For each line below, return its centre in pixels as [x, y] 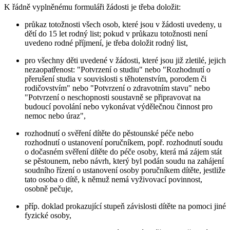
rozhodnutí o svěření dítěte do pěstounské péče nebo [109, 133]
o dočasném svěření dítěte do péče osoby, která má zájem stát [123, 151]
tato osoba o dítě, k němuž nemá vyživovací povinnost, [113, 179]
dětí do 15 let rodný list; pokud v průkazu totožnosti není [116, 33]
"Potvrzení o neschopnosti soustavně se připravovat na [113, 97]
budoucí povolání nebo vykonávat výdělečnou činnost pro [119, 106]
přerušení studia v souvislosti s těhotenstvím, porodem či [116, 79]
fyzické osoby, [48, 215]
